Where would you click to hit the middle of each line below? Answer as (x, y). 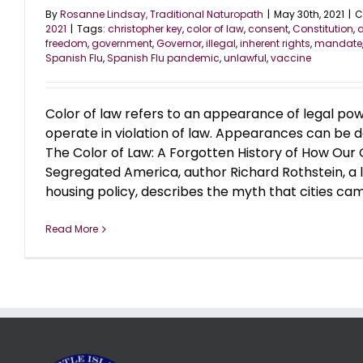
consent (268, 29)
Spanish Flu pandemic (163, 58)
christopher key (145, 29)
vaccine (291, 58)
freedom (66, 44)
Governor (179, 44)
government (122, 44)
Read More (72, 229)
